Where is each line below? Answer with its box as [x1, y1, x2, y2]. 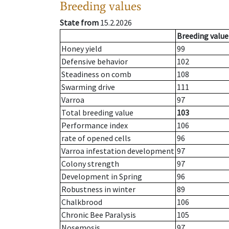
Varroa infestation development [61, 146, 174, 156]
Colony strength [61, 158, 119, 169]
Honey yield [61, 43, 102, 54]
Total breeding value [61, 107, 133, 118]
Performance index [61, 120, 128, 131]
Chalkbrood [61, 197, 102, 208]
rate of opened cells [61, 133, 131, 144]
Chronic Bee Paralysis [61, 210, 136, 220]
